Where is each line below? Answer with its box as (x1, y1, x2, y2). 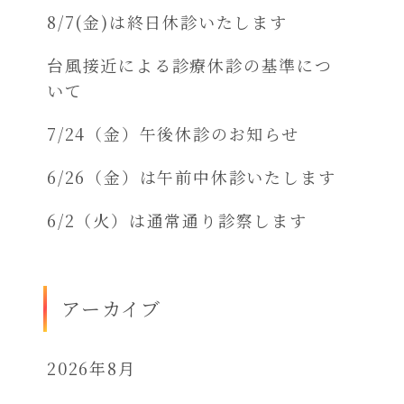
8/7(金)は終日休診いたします (47, 10, 288, 33)
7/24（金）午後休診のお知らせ (47, 122, 299, 145)
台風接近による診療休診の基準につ (47, 53, 333, 77)
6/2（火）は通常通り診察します (47, 208, 308, 232)
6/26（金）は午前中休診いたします (47, 165, 336, 188)
